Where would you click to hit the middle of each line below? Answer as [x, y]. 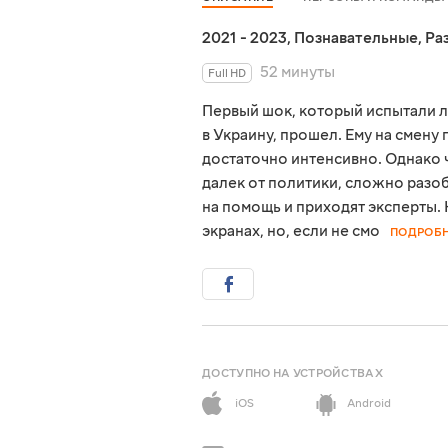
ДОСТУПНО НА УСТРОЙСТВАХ [292, 374]
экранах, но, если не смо [291, 231]
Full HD [227, 74]
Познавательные [356, 38]
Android [369, 404]
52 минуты [297, 72]
